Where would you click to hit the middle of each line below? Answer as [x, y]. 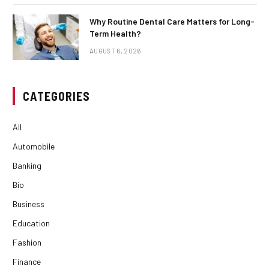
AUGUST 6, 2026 [115, 50]
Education [31, 223]
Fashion [27, 242]
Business [29, 204]
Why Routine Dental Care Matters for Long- [172, 21]
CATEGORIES [56, 96]
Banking [27, 165]
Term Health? [115, 33]
